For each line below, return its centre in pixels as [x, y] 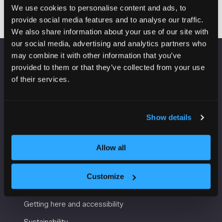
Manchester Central [57, 91]
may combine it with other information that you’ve [96, 55]
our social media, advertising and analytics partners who [109, 43]
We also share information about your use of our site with [110, 31]
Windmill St [42, 113]
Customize [106, 176]
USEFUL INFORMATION [65, 181]
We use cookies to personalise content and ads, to [99, 7]
